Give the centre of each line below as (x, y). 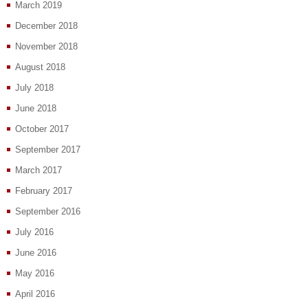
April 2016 (35, 294)
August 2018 (40, 67)
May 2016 (35, 274)
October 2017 (42, 129)
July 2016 (34, 232)
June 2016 (36, 253)
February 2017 (44, 191)
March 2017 (38, 170)
